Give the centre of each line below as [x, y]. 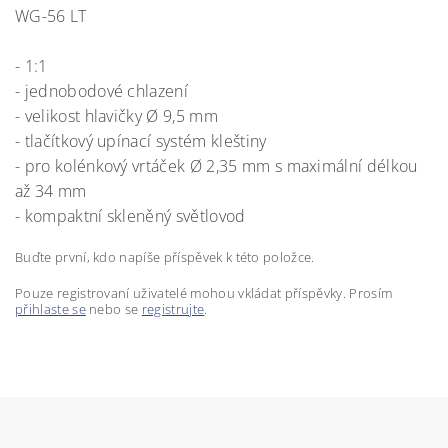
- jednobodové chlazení [102, 91]
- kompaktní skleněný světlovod [130, 216]
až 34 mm [51, 191]
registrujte [173, 309]
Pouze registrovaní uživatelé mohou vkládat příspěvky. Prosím [204, 293]
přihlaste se [50, 309]
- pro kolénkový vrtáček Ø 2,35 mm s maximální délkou [216, 166]
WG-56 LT [51, 16]
